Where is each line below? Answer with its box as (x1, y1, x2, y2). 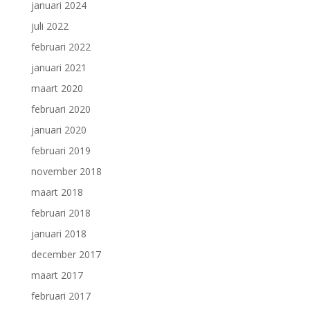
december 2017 (30, 247, 101, 261)
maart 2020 (30, 81, 83, 95)
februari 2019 (30, 143, 91, 157)
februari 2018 (30, 206, 91, 219)
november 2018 (30, 164, 102, 178)
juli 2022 (30, 19, 69, 33)
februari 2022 (30, 39, 91, 53)
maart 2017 (30, 268, 83, 282)
